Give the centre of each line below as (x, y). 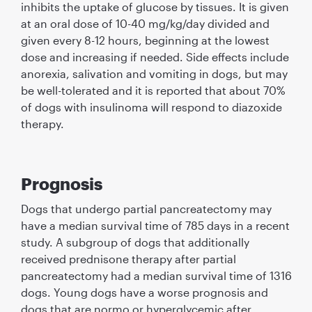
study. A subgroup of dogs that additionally (135, 242)
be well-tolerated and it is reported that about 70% (153, 90)
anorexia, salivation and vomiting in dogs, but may (154, 73)
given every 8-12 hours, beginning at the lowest (145, 40)
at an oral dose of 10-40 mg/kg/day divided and (145, 23)
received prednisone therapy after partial (128, 258)
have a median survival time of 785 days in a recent (155, 225)
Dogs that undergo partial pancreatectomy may (146, 208)
